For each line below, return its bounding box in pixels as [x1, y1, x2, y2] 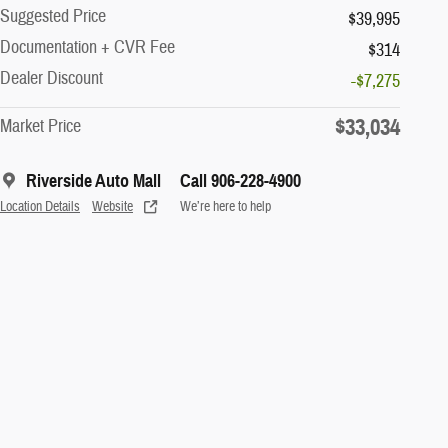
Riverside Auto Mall [26, 169, 161, 192]
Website [92, 197, 133, 215]
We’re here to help [180, 197, 271, 215]
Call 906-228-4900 [180, 169, 301, 192]
